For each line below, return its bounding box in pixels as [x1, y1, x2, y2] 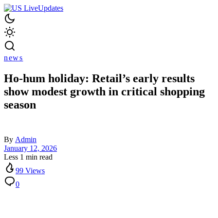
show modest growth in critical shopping [4, 85, 205, 98]
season [4, 98, 36, 111]
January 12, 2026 [4, 144, 57, 153]
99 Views [16, 166, 45, 175]
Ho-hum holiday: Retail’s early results [4, 72, 195, 85]
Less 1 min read [4, 153, 53, 162]
